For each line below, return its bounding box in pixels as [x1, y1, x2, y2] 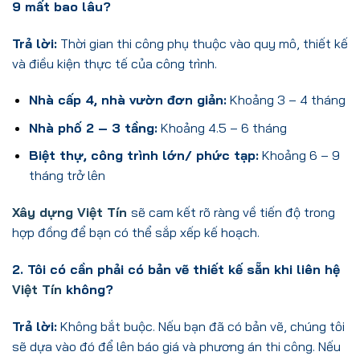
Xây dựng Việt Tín [12, 204, 131, 221]
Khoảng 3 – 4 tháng [226, 92, 346, 108]
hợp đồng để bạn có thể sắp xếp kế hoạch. [12, 224, 260, 241]
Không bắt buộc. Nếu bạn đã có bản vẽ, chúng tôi [57, 317, 345, 334]
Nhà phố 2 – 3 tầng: [28, 119, 157, 136]
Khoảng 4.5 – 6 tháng [157, 119, 287, 136]
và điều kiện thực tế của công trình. [12, 55, 217, 72]
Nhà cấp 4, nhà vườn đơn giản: [28, 92, 227, 108]
